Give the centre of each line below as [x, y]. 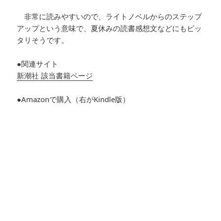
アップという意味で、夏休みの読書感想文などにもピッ [110, 28]
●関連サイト [38, 63]
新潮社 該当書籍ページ [55, 75]
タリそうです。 [43, 40]
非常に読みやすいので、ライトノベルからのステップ [110, 16]
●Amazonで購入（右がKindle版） [74, 99]
